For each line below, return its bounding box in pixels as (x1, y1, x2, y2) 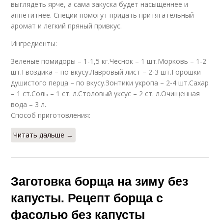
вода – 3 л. (11, 100, 47, 109)
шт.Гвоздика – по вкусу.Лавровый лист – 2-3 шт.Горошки (11, 67, 201, 77)
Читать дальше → (13, 130, 74, 139)
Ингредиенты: (11, 39, 57, 48)
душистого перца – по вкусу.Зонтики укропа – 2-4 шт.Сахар (11, 78, 209, 87)
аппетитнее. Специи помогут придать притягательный (11, 10, 194, 20)
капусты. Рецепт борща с (11, 189, 164, 206)
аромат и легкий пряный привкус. (11, 21, 122, 30)
